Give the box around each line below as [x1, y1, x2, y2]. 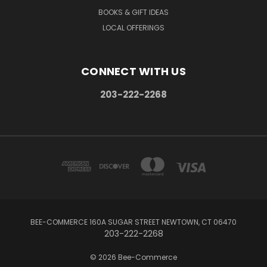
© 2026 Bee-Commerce [90, 252, 177, 262]
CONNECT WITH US [81, 63, 186, 79]
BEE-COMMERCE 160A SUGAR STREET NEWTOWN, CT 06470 [30, 216, 237, 227]
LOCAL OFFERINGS [103, 22, 164, 33]
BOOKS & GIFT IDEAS [98, 7, 169, 17]
